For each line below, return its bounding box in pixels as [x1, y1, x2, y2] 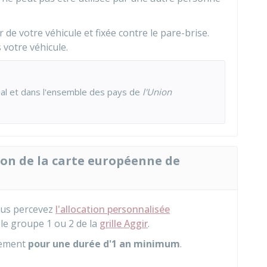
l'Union [142, 86, 172, 98]
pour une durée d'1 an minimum [28, 237, 180, 250]
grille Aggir [100, 217, 148, 230]
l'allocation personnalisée [55, 203, 170, 216]
